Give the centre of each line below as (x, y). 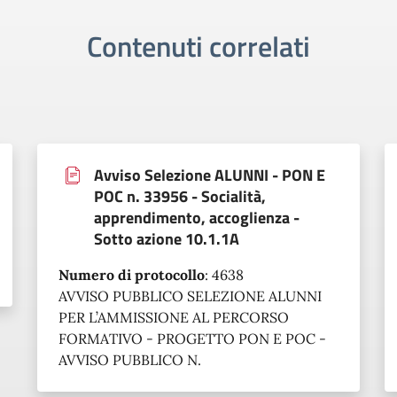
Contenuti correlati (198, 46)
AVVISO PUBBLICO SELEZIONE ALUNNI (190, 296)
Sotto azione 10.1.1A (167, 239)
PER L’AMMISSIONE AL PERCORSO (174, 317)
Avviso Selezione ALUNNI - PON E (210, 175)
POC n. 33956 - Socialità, (180, 196)
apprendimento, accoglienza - (197, 218)
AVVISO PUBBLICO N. (130, 360)
